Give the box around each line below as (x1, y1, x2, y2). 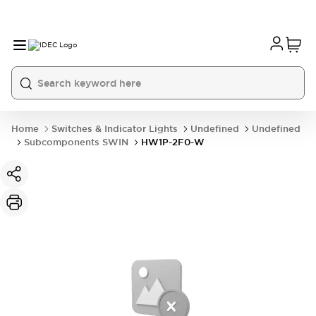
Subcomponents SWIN (24, 136, 128, 148)
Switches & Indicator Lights (51, 123, 178, 135)
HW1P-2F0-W (141, 136, 205, 148)
